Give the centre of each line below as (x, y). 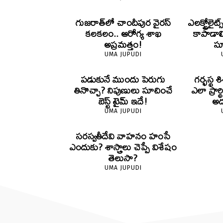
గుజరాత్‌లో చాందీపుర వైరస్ (123, 23)
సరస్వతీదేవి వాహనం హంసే (123, 136)
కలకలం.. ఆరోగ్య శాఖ (123, 34)
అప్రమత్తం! (123, 45)
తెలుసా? (123, 158)
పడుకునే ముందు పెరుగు (123, 80)
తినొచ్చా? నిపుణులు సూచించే (123, 91)
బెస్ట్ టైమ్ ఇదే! (123, 102)
